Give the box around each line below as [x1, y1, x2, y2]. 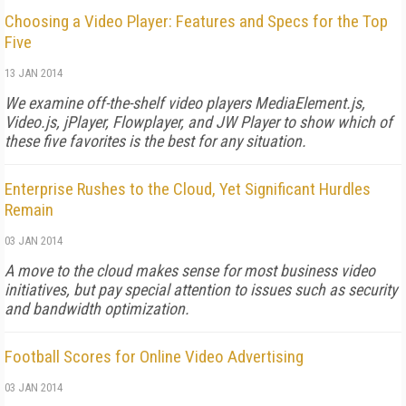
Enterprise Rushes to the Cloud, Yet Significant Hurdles [5, 179, 371, 199]
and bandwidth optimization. [5, 299, 189, 318]
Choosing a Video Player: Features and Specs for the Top [5, 11, 388, 32]
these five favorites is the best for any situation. [5, 131, 306, 150]
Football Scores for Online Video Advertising [5, 346, 304, 367]
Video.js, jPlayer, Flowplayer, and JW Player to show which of [5, 112, 392, 131]
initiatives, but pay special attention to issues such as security [5, 280, 397, 299]
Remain [5, 199, 53, 220]
